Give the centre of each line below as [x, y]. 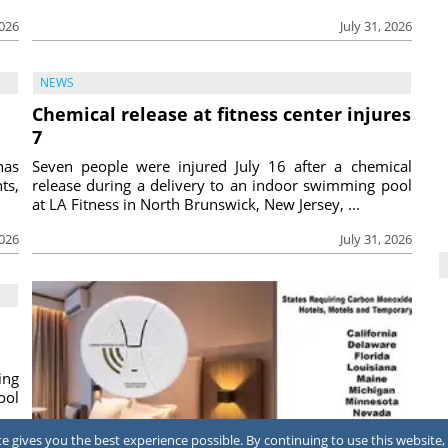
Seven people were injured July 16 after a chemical [222, 165]
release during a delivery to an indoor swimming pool [222, 184]
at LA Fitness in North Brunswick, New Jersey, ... [196, 203]
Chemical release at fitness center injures [221, 113]
